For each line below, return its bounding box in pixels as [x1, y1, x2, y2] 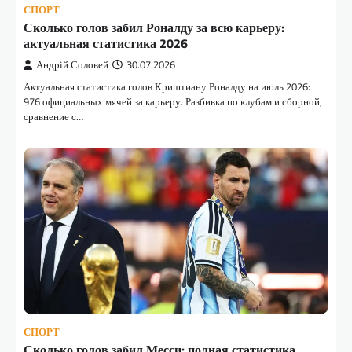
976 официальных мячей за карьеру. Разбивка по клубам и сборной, [24, 93, 322, 110]
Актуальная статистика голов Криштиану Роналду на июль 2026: [24, 79, 310, 95]
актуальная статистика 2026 [24, 34, 188, 53]
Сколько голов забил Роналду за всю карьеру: [24, 18, 284, 38]
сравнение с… [24, 108, 83, 125]
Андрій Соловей [36, 57, 108, 73]
